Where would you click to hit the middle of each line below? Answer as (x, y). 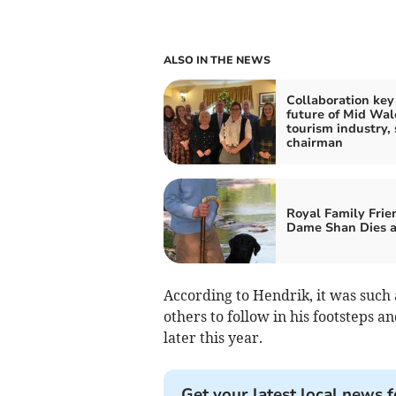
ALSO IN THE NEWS (217, 61)
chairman (314, 143)
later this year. (213, 338)
